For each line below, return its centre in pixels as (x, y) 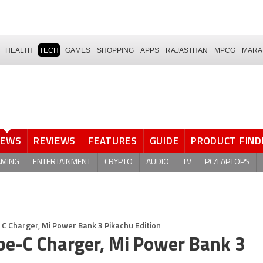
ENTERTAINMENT (62, 162)
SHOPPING (115, 50)
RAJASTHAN (187, 50)
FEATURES (113, 141)
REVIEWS (55, 141)
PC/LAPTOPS (227, 162)
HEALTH (19, 50)
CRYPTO (119, 162)
